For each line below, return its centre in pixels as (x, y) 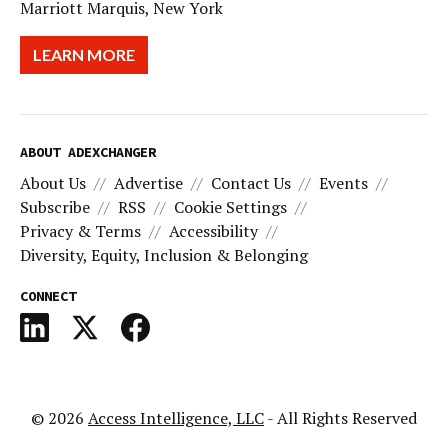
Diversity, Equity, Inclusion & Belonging (164, 254)
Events (343, 182)
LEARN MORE (84, 54)
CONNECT (48, 295)
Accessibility (213, 230)
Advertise (148, 182)
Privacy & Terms (80, 230)
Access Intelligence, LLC (176, 417)
